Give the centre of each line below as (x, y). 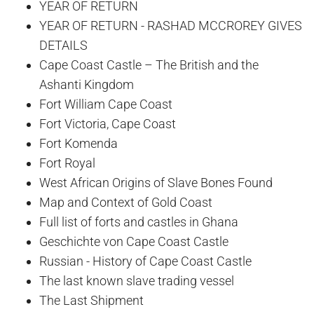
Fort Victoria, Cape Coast (108, 123)
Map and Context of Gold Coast (126, 202)
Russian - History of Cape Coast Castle (145, 261)
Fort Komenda (78, 143)
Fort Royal (67, 163)
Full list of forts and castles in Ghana (139, 221)
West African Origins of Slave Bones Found (156, 182)
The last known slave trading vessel (137, 280)
